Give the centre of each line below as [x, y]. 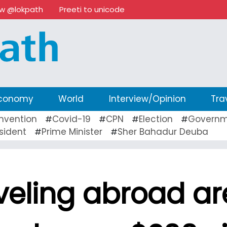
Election [156, 119]
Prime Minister [72, 131]
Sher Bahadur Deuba [163, 131]
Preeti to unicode [92, 9]
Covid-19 [71, 119]
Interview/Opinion [147, 99]
